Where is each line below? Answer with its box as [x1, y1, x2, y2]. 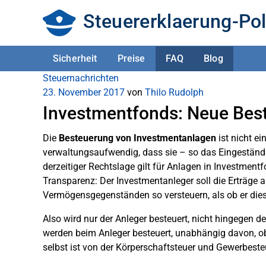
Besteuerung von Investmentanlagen [59, 132, 216, 144]
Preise [117, 52, 145, 64]
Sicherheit [53, 52, 97, 64]
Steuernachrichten [43, 72, 119, 84]
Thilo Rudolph [145, 87, 204, 98]
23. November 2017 [43, 87, 125, 98]
